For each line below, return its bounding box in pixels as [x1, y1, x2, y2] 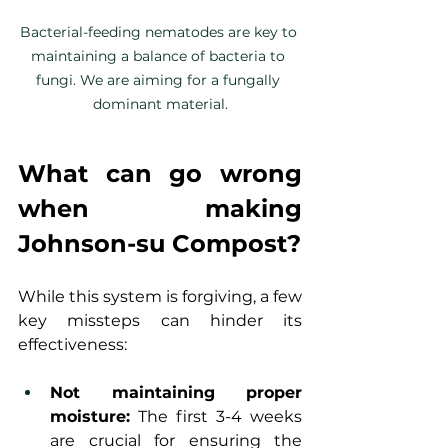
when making [18, 194, 302, 224]
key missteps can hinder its [18, 311, 302, 331]
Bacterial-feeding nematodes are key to [19, 23, 301, 42]
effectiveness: [18, 335, 127, 355]
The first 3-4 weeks [130, 407, 302, 427]
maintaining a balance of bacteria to [31, 47, 289, 66]
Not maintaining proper [50, 383, 302, 403]
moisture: [50, 407, 130, 427]
